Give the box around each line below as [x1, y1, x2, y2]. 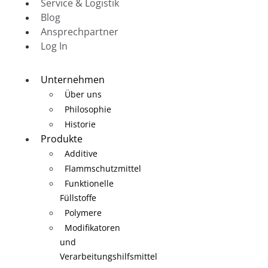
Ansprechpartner [41, 25, 118, 38]
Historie [65, 118, 96, 130]
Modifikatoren [65, 222, 120, 233]
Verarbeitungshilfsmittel [60, 251, 157, 262]
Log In [41, 39, 68, 53]
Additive [65, 148, 98, 159]
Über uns [65, 89, 102, 100]
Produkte [41, 132, 83, 145]
